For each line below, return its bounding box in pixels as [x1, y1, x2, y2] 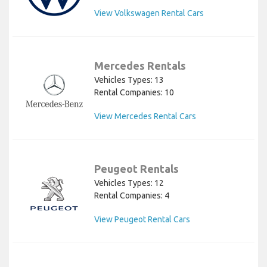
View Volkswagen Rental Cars [94, 8, 204, 18]
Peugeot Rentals [94, 163, 179, 175]
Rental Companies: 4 [94, 191, 169, 201]
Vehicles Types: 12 [94, 178, 164, 188]
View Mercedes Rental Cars [94, 111, 196, 122]
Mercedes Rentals [94, 60, 186, 72]
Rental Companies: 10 [94, 88, 174, 98]
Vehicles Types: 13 [94, 75, 164, 85]
